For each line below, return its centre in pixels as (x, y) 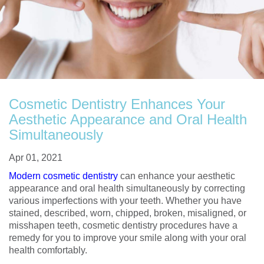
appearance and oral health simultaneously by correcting (127, 188)
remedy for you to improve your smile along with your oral (128, 238)
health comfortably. (48, 250)
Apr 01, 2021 (36, 158)
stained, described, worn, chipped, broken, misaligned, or (128, 213)
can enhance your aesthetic (176, 176)
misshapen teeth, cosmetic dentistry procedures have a (123, 225)
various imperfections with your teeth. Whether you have (125, 201)
